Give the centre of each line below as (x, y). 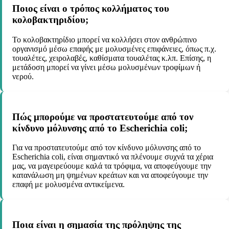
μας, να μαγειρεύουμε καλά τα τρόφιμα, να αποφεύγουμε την (112, 166)
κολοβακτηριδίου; (50, 20)
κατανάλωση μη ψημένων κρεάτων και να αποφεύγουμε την (110, 175)
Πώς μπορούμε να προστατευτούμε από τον (103, 117)
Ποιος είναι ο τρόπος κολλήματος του (91, 9)
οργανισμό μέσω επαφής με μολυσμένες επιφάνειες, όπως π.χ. (114, 49)
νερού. (23, 77)
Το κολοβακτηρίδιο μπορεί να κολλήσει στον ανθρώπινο (105, 40)
